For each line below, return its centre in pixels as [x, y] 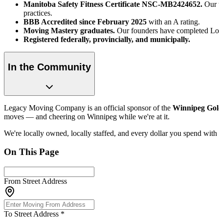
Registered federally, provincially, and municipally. [107, 40]
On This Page [31, 152]
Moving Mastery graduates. [69, 31]
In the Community [49, 67]
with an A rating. [173, 22]
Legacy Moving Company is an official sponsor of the [88, 108]
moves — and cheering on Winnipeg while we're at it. [87, 116]
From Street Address [35, 181]
